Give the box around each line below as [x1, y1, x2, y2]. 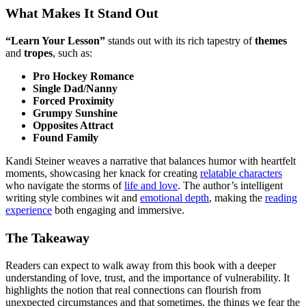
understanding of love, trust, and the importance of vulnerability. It [5, 272, 290, 284]
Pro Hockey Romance [33, 70, 134, 83]
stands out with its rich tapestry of [105, 35, 255, 47]
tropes [24, 47, 53, 59]
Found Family [33, 132, 98, 144]
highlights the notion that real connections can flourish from [5, 284, 261, 296]
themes [255, 35, 287, 47]
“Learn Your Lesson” [5, 35, 105, 47]
